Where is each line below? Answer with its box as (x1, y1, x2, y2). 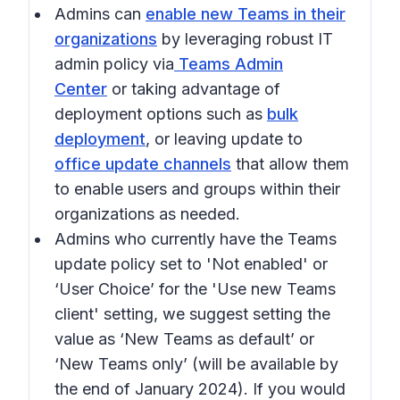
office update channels (54, 154, 231, 173)
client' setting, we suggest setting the (54, 304, 330, 323)
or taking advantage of (107, 79, 280, 98)
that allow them (231, 154, 349, 173)
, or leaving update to (146, 129, 303, 148)
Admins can (54, 4, 146, 23)
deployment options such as (54, 104, 267, 123)
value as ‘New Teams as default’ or (54, 329, 314, 348)
